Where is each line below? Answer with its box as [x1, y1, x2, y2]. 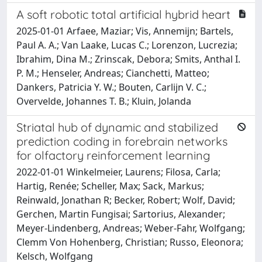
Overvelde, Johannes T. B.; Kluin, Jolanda [16, 94, 191, 108]
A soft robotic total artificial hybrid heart [16, 6, 230, 22]
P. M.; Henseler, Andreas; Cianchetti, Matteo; [16, 66, 209, 80]
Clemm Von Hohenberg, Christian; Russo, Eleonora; [16, 235, 243, 249]
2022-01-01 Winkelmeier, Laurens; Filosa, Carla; [16, 165, 220, 178]
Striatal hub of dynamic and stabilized [16, 119, 218, 135]
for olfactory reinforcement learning [16, 147, 210, 163]
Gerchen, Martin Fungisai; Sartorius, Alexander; [16, 207, 225, 220]
